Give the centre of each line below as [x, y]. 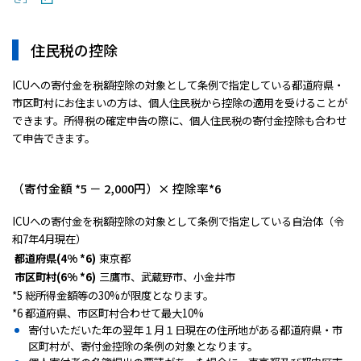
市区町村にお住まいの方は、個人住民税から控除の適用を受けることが [180, 102]
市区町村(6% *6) [55, 276]
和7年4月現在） [49, 239]
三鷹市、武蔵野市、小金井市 [167, 276]
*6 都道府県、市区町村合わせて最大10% [108, 313]
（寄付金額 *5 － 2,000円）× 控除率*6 [116, 188]
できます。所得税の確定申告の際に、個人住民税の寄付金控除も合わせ [179, 120]
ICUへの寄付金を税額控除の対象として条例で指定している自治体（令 [178, 221]
